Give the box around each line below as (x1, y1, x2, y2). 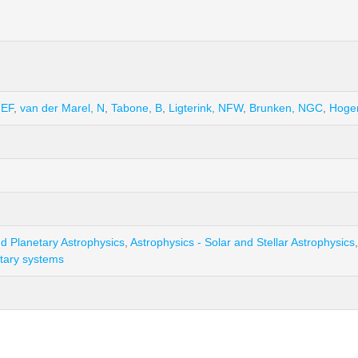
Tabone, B (111, 101, 162, 114)
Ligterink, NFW (169, 101, 243, 114)
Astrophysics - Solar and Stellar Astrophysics (130, 236, 355, 249)
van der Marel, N (20, 101, 105, 114)
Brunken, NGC (249, 101, 323, 114)
